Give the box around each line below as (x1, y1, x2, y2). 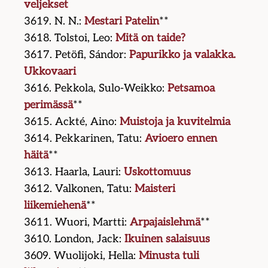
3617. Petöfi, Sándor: (24, 48, 130, 62)
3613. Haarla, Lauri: (24, 166, 124, 179)
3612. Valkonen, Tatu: (24, 182, 135, 196)
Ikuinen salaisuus (124, 233, 211, 246)
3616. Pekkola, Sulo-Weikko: (24, 82, 168, 95)
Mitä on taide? (115, 32, 186, 45)
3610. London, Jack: (24, 233, 125, 246)
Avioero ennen (145, 132, 218, 145)
